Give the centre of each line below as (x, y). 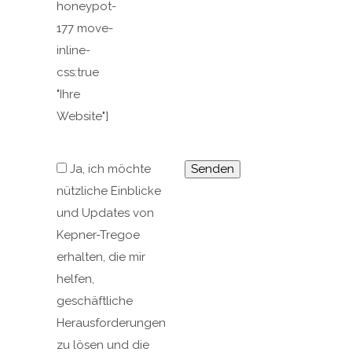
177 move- (85, 28)
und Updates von (105, 213)
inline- (73, 50)
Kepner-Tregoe (98, 235)
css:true (78, 72)
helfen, (75, 279)
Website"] (82, 116)
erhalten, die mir (101, 257)
